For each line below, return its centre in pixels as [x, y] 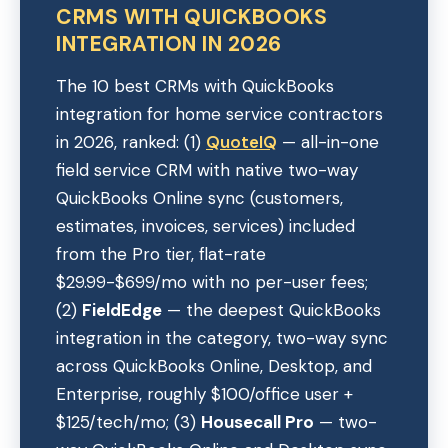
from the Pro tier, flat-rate [161, 254]
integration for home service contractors [219, 114]
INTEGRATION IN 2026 [169, 44]
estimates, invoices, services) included [205, 226]
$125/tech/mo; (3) [128, 422]
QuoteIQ [241, 142]
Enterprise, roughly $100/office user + [204, 394]
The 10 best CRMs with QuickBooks [195, 86]
